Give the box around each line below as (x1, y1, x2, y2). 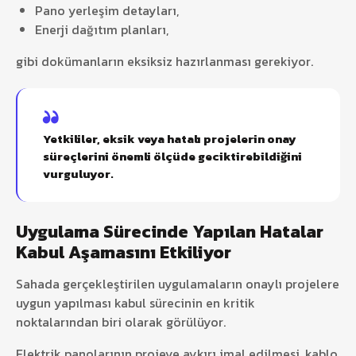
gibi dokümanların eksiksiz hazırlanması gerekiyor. (16, 52, 313, 72)
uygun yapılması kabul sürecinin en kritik (16, 293, 255, 313)
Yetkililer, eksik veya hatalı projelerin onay (43, 130, 296, 149)
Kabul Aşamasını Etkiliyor (16, 239, 231, 266)
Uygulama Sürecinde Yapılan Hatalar (16, 219, 323, 246)
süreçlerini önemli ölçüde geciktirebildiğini (43, 147, 302, 166)
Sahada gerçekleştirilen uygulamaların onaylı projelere (16, 274, 339, 294)
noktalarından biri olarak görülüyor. (16, 312, 226, 332)
